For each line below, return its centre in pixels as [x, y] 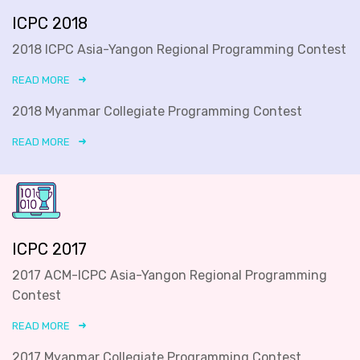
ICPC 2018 [50, 23]
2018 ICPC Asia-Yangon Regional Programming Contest [179, 49]
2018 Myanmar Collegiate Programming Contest [157, 111]
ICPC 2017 [49, 249]
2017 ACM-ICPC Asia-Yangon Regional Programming [170, 275]
